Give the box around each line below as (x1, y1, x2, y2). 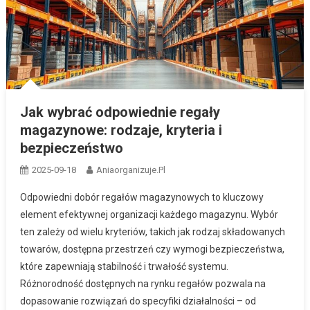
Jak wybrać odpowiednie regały (19, 104, 220, 121)
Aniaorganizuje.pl (95, 165, 165, 176)
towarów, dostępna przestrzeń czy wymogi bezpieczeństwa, (19, 244, 284, 255)
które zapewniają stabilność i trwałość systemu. (19, 261, 228, 273)
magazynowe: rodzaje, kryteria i (19, 122, 222, 139)
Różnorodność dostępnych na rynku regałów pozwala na (19, 278, 266, 290)
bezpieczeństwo (19, 140, 123, 157)
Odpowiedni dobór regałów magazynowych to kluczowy (19, 192, 264, 203)
